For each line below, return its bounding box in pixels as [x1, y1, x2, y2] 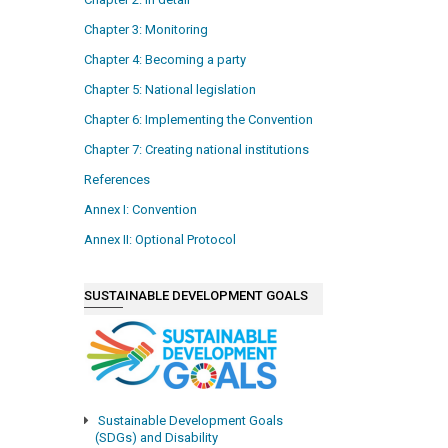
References [84, 172, 151, 188]
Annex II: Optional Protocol [84, 232, 237, 248]
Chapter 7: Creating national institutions [84, 142, 310, 158]
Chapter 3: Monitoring [84, 22, 209, 38]
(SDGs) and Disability [94, 429, 218, 445]
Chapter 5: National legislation [84, 82, 257, 98]
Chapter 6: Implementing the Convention [84, 112, 314, 128]
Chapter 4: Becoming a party [84, 52, 247, 68]
